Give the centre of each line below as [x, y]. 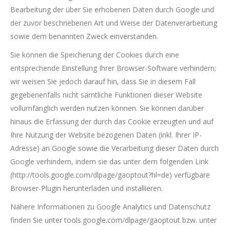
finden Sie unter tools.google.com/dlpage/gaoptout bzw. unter [113, 220]
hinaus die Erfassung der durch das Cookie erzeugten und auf [112, 121]
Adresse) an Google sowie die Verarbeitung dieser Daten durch [114, 148]
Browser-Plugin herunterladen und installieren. [87, 188]
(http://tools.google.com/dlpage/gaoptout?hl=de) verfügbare [110, 175]
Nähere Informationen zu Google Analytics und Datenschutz [110, 207]
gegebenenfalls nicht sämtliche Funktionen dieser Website [106, 95]
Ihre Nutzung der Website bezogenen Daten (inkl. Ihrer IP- [106, 135]
